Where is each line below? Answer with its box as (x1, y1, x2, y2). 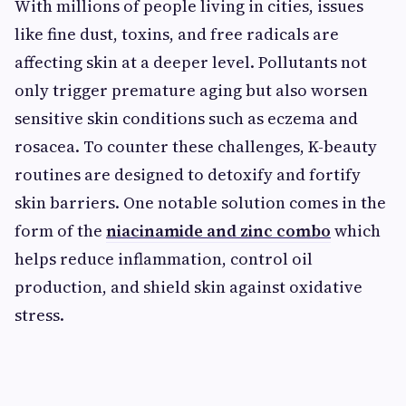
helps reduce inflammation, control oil (14, 246, 313, 270)
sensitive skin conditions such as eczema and (14, 106, 358, 130)
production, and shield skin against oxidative (14, 275, 362, 298)
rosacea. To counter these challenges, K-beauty (14, 134, 377, 158)
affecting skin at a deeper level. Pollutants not (14, 50, 367, 73)
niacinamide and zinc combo (106, 218, 331, 242)
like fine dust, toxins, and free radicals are (14, 22, 339, 45)
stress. (14, 303, 64, 326)
